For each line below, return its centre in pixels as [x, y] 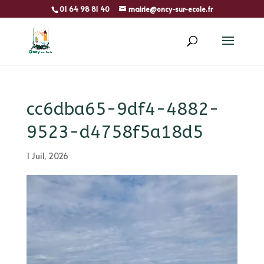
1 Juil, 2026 [47, 156]
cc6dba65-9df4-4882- [123, 109]
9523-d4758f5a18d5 [115, 132]
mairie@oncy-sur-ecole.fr [170, 9]
